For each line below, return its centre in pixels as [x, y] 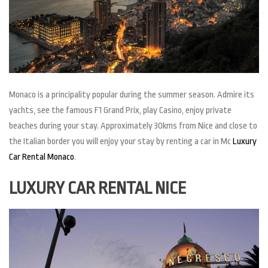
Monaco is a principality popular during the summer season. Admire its [132, 95]
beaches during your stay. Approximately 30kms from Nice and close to [133, 126]
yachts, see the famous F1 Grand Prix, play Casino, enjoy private [120, 110]
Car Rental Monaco [42, 157]
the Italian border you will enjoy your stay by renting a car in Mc [121, 141]
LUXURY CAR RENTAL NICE [98, 188]
